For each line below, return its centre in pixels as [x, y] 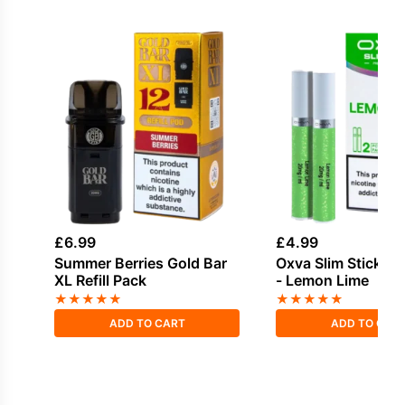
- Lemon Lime [323, 281]
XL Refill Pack [100, 281]
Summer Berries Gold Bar [141, 264]
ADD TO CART [147, 324]
